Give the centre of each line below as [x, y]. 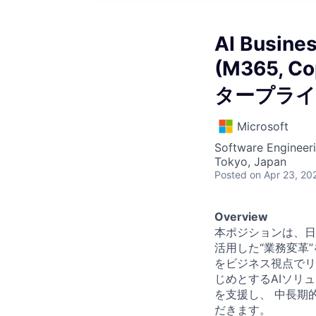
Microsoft [263, 126]
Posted [231, 175]
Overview [241, 217]
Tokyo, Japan [250, 162]
